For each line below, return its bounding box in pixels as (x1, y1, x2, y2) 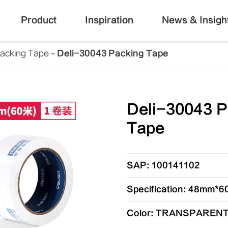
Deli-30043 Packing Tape (57, 49, 168, 58)
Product (20, 15, 56, 25)
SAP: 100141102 (126, 161, 199, 170)
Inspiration (84, 15, 133, 25)
